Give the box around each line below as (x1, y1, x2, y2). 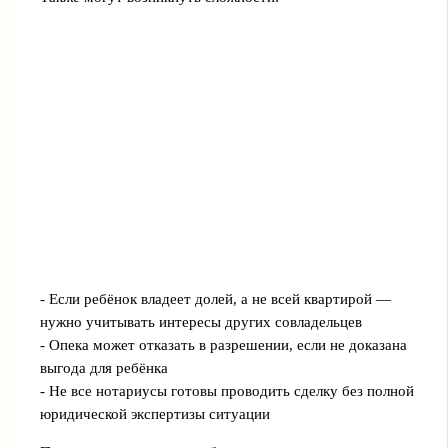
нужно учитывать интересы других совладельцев (39, 314, 362, 331)
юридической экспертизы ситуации (39, 406, 270, 423)
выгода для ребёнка (39, 360, 168, 377)
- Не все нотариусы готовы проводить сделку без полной (39, 383, 414, 400)
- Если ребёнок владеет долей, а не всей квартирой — (39, 291, 391, 308)
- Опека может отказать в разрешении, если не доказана (39, 337, 407, 354)
